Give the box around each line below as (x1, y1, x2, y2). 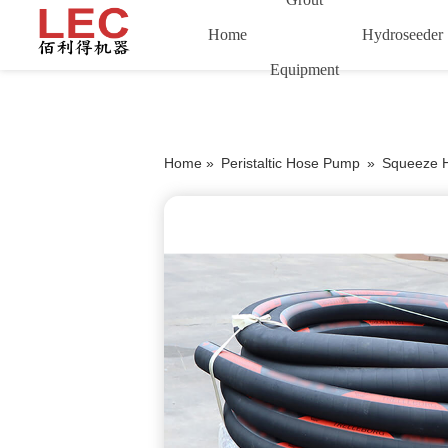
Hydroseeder (362, 26, 444, 43)
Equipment (270, 61, 340, 78)
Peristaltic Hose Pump (221, 155, 360, 171)
